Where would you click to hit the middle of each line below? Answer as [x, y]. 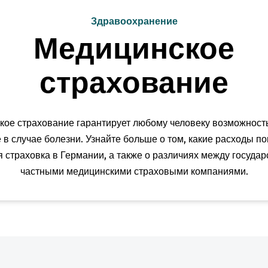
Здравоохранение [134, 21]
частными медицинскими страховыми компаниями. [134, 171]
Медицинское [134, 48]
